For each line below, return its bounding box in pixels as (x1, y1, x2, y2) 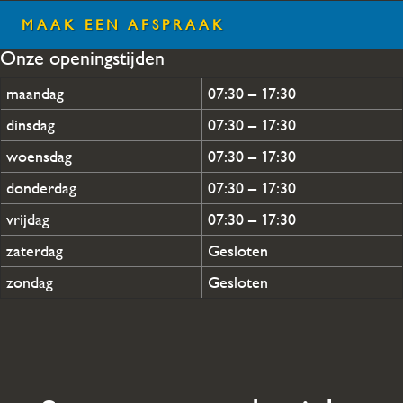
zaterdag (2, 240, 63, 260)
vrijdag (2, 209, 49, 228)
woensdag (2, 146, 72, 166)
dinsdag (2, 114, 55, 134)
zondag (2, 272, 53, 291)
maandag (2, 83, 64, 103)
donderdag (2, 177, 76, 197)
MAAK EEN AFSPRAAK (22, 15, 226, 33)
